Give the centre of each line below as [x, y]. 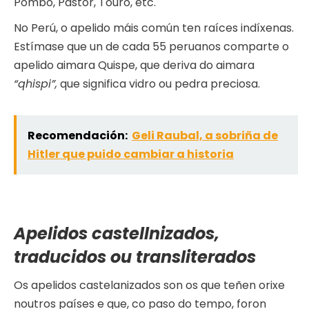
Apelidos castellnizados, [117, 234]
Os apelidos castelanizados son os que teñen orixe [149, 286]
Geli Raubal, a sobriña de [205, 136]
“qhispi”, [36, 84]
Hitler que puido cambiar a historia [131, 154]
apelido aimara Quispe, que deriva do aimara [134, 66]
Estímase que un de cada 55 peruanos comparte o [151, 47]
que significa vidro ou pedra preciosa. [159, 84]
